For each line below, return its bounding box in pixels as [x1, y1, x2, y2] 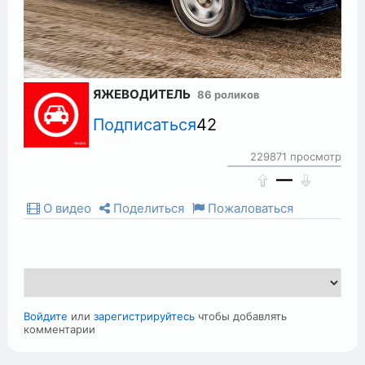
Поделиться [110, 200, 185, 216]
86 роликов [197, 88, 261, 101]
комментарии [24, 323, 96, 336]
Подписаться [93, 115, 197, 134]
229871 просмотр [249, 150, 341, 163]
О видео [40, 200, 92, 216]
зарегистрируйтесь [94, 310, 196, 323]
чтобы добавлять [195, 310, 288, 323]
